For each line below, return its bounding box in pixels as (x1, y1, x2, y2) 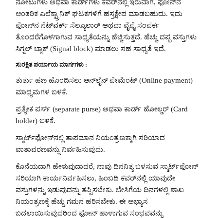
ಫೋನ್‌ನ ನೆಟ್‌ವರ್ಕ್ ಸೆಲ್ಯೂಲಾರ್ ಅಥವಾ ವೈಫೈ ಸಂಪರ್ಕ (16, 21, 160, 29)
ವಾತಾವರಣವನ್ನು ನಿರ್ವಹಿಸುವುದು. (16, 145, 105, 153)
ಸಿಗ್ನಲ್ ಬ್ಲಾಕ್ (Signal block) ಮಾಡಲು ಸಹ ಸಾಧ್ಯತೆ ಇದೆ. (16, 44, 166, 53)
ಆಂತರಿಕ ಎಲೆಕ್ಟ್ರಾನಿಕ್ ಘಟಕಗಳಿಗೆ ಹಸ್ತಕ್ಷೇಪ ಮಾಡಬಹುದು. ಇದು (16, 9, 182, 18)
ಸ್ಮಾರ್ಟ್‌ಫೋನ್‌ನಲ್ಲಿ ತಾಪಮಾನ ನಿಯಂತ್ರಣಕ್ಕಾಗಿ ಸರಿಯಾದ (16, 133, 165, 142)
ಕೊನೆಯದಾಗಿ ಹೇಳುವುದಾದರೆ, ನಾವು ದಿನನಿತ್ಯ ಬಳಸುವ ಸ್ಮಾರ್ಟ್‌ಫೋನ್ (16, 162, 198, 170)
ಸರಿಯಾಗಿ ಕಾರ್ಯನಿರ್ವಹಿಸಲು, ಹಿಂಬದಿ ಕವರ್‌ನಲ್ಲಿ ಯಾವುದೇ (16, 174, 175, 182)
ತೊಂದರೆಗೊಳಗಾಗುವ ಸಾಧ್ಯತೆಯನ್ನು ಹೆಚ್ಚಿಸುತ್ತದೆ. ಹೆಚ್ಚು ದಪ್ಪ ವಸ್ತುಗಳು (16, 33, 197, 41)
